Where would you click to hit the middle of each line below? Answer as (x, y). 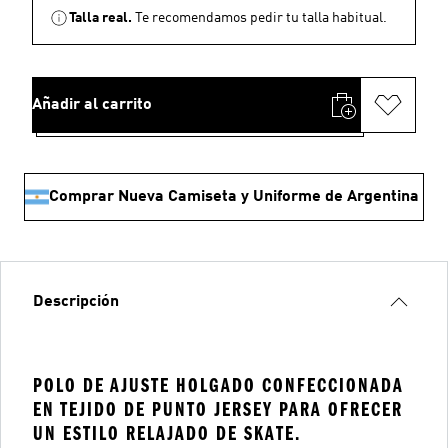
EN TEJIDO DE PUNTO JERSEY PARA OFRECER (218, 409)
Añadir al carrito (92, 105)
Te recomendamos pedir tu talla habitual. (261, 18)
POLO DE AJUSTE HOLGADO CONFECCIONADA (218, 385)
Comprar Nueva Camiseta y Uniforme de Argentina (234, 197)
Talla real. (100, 18)
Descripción (76, 302)
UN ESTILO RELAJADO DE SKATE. (167, 433)
